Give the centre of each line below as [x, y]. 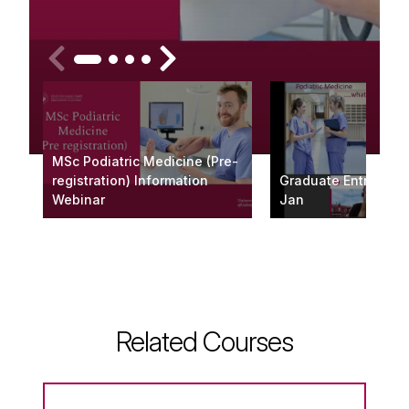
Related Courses [204, 341]
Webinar [79, 199]
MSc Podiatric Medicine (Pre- [145, 161]
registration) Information [130, 180]
